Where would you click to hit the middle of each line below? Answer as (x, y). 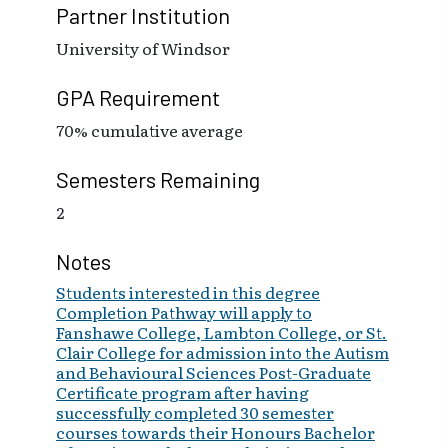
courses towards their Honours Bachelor (215, 432)
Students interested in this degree (188, 292)
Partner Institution (143, 15)
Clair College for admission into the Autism (222, 352)
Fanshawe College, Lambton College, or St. (221, 332)
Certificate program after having (182, 392)
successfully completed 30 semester (195, 412)
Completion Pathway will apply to (184, 312)
